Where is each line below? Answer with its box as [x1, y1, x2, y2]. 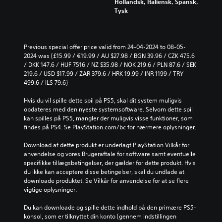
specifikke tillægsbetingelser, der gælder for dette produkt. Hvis [24, 159, 196, 167]
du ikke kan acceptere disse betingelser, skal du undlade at [24, 167, 184, 176]
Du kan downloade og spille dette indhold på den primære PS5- [24, 203, 196, 212]
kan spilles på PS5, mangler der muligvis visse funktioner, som [24, 114, 193, 123]
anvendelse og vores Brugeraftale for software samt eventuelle [24, 150, 196, 159]
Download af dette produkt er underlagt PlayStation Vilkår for [24, 141, 189, 150]
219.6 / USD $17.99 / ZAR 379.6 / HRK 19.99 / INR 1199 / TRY [24, 69, 183, 78]
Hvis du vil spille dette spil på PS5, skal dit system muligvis [24, 96, 182, 105]
